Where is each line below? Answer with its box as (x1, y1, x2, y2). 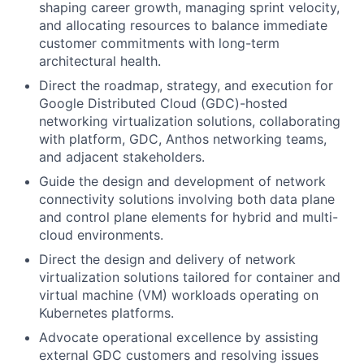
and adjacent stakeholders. (39, 149, 205, 166)
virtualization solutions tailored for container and (39, 269, 340, 286)
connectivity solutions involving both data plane (39, 191, 335, 208)
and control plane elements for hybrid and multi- (39, 209, 338, 226)
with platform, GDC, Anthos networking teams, (39, 131, 327, 148)
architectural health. (39, 53, 161, 70)
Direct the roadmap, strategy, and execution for (39, 77, 333, 94)
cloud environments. (39, 227, 163, 244)
